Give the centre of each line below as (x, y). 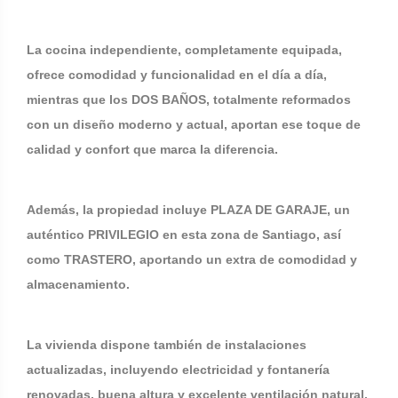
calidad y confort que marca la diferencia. (152, 149)
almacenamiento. (78, 284)
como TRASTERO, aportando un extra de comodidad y (192, 259)
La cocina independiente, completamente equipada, (184, 50)
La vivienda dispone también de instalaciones (167, 345)
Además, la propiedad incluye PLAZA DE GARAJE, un (188, 210)
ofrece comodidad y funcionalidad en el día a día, (177, 75)
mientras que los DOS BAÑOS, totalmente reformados (189, 99)
